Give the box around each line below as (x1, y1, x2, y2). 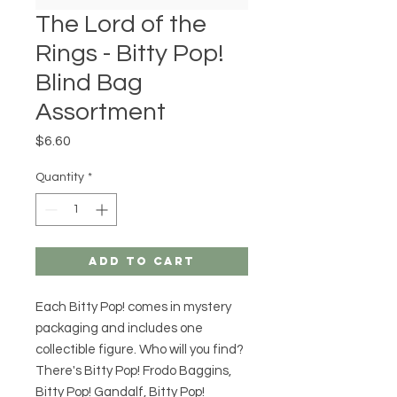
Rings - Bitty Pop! (35, 40, 224, 66)
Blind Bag (35, 69, 143, 96)
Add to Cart (89, 253, 195, 268)
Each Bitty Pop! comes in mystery (35, 300, 231, 314)
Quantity (35, 170, 84, 183)
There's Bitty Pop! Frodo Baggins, (35, 363, 231, 378)
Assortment (35, 98, 166, 125)
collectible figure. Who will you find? (35, 342, 244, 356)
